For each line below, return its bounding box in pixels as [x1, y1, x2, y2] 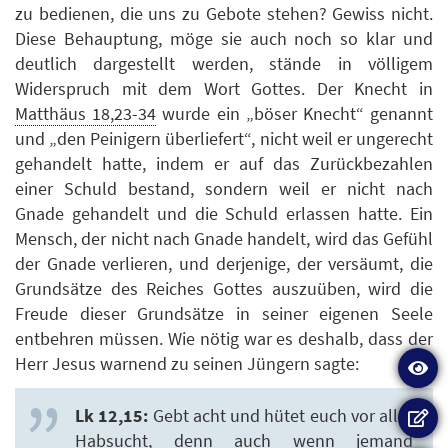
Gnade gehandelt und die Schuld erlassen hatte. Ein [15, 201, 433, 225]
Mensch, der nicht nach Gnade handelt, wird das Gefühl [15, 226, 433, 250]
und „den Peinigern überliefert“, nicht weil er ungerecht [15, 126, 433, 150]
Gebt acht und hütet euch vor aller [148, 404, 413, 428]
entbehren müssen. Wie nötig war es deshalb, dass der [15, 326, 433, 350]
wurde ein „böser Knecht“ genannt [156, 101, 434, 125]
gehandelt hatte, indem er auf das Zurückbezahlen [15, 151, 433, 175]
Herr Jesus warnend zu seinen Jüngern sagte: [15, 351, 359, 375]
